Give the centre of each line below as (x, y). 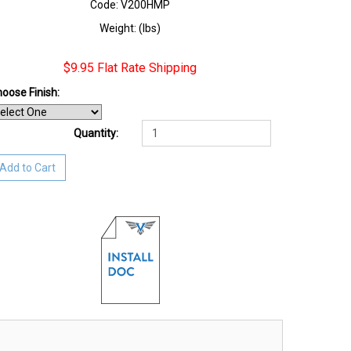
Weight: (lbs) (130, 28)
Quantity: (96, 133)
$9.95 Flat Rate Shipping (130, 68)
